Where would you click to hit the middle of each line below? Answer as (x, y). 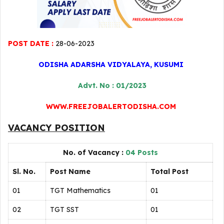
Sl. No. (24, 171)
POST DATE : (31, 43)
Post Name (70, 171)
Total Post (169, 171)
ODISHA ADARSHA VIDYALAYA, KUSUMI (111, 64)
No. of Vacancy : (94, 152)
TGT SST (64, 209)
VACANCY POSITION (56, 128)
